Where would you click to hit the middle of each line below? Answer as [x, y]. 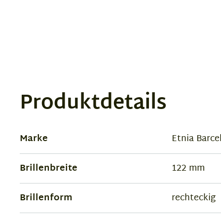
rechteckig [193, 198]
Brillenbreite [49, 168]
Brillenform [46, 198]
